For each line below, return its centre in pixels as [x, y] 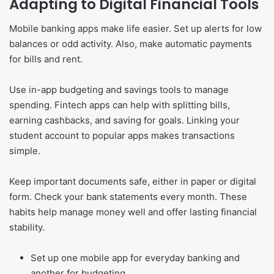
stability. [27, 228]
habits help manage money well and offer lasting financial [133, 212]
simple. [25, 151]
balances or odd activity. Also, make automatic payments [131, 44]
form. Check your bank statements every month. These [128, 197]
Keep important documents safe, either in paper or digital [133, 182]
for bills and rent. [46, 59]
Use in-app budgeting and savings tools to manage [119, 90]
